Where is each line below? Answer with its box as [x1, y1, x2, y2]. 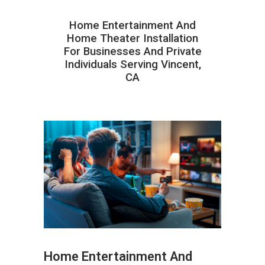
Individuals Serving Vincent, [64, 57, 201, 71]
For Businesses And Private [63, 44, 202, 58]
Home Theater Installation [67, 31, 198, 45]
